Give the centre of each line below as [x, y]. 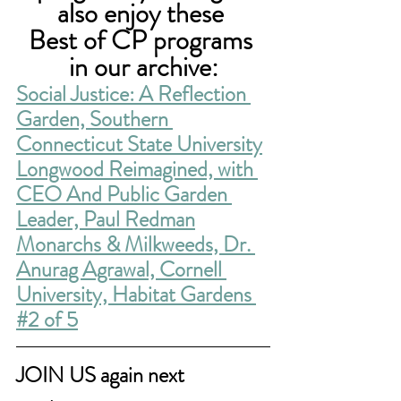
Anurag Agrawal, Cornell [121, 269]
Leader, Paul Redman [106, 219]
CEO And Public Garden [124, 194]
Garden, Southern [94, 119]
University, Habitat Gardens [136, 294]
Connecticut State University [139, 144]
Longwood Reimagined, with [137, 169]
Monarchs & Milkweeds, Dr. [136, 244]
